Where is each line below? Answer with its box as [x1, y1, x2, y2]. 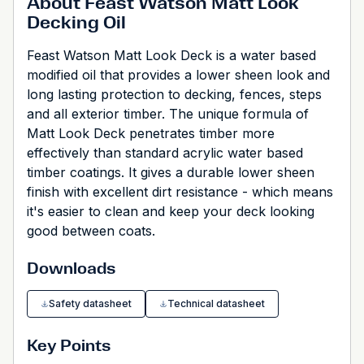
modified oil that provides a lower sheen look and [27, 67, 330, 83]
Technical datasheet [167, 297, 265, 310]
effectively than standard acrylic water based [27, 145, 303, 161]
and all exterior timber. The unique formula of [27, 106, 309, 122]
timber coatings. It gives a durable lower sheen [27, 164, 314, 180]
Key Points [27, 336, 110, 355]
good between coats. [27, 223, 155, 239]
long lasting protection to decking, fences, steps [27, 86, 322, 102]
